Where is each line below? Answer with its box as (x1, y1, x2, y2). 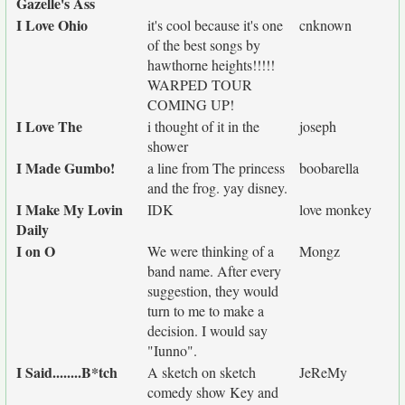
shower (147, 137, 188, 155)
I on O (16, 240, 55, 261)
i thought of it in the (147, 117, 259, 136)
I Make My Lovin (16, 199, 123, 220)
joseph (299, 117, 336, 136)
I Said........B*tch (16, 362, 118, 382)
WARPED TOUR (147, 75, 252, 94)
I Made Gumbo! (16, 157, 115, 178)
